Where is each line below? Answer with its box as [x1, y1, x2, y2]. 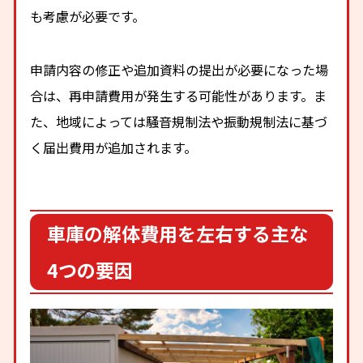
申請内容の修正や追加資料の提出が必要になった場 [30, 60, 329, 80]
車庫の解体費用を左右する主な [47, 219, 309, 247]
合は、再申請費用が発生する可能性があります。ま [30, 86, 327, 106]
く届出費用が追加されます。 [30, 138, 198, 158]
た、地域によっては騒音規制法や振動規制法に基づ [30, 112, 328, 132]
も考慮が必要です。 [30, 6, 146, 26]
